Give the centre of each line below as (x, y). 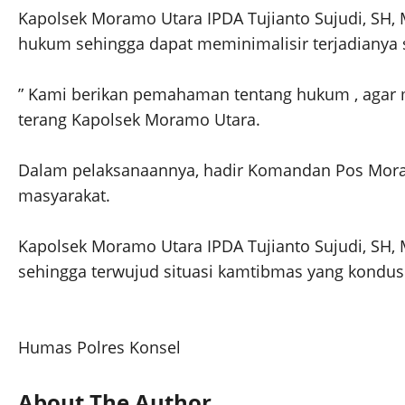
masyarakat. (64, 196)
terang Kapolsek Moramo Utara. (139, 120)
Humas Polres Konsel (99, 348)
